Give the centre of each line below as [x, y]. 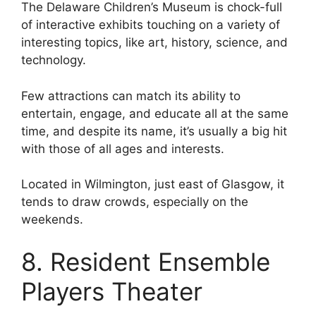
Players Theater [112, 291]
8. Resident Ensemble [146, 261]
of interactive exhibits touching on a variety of [151, 25]
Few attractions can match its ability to [131, 96]
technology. [54, 60]
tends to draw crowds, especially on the [135, 202]
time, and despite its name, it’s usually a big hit [154, 131]
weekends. [52, 220]
